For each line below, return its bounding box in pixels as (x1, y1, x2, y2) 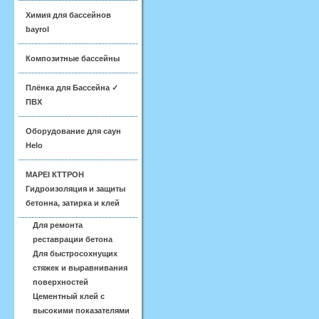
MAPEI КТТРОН (26, 170, 84, 179)
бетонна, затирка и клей (26, 199, 120, 207)
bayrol (26, 25, 49, 33)
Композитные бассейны (26, 54, 120, 63)
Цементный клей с (33, 292, 105, 300)
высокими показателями (33, 306, 130, 315)
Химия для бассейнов (26, 11, 111, 19)
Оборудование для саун (26, 127, 121, 135)
